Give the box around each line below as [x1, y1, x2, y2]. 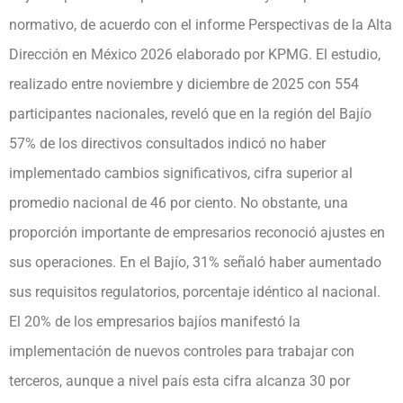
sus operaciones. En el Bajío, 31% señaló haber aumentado [9, 253, 381, 271]
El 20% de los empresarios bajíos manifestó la [9, 312, 300, 330]
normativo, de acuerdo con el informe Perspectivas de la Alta [9, 15, 392, 33]
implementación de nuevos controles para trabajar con [9, 342, 354, 360]
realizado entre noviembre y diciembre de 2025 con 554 [9, 75, 359, 93]
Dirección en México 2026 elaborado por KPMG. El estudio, [9, 45, 381, 63]
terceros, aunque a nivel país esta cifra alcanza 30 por [9, 372, 350, 390]
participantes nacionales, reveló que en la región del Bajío [9, 104, 372, 122]
